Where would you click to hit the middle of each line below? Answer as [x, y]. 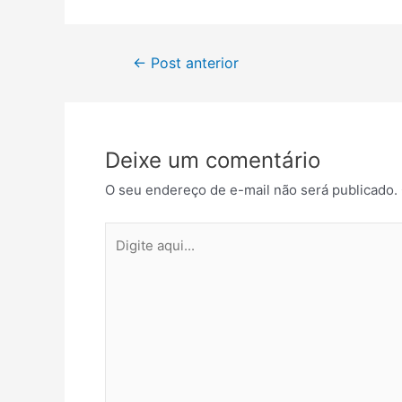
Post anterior [192, 63]
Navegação [143, 62]
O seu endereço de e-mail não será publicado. [251, 190]
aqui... [123, 258]
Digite [123, 233]
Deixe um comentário [213, 160]
